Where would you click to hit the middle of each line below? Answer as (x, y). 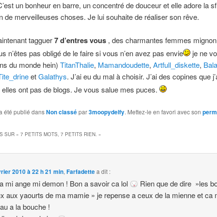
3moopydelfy (106, 112)
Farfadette (81, 172)
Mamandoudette (123, 65)
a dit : (104, 171)
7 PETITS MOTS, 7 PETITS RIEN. (58, 134)
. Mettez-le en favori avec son (163, 111)
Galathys (52, 77)
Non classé (61, 112)
